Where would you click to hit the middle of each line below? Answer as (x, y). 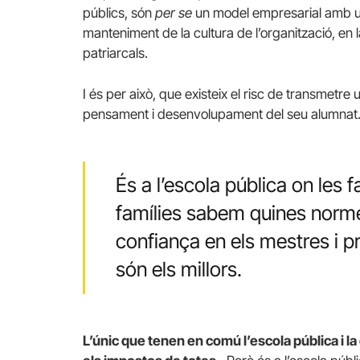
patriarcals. (115, 53)
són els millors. (178, 270)
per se (172, 12)
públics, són (117, 12)
